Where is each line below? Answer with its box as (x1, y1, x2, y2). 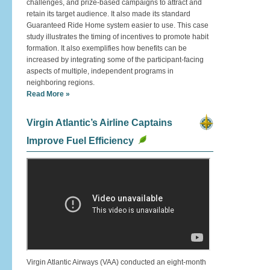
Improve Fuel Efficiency (27, 136, 134, 146)
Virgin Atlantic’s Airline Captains (27, 118, 172, 128)
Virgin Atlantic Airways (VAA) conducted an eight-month (27, 258, 206, 266)
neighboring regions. (27, 78, 95, 87)
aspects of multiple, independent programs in (27, 67, 174, 75)
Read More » (27, 90, 70, 98)
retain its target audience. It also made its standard (27, 10, 190, 18)
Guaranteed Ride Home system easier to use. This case (27, 21, 209, 30)
